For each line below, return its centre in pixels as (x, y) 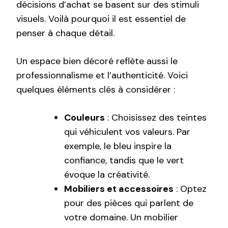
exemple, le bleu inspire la (118, 146)
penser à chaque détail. (65, 33)
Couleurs (84, 118)
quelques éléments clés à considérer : (96, 90)
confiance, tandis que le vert (124, 161)
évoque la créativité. (107, 175)
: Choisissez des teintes (156, 118)
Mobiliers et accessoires (119, 189)
